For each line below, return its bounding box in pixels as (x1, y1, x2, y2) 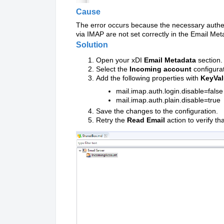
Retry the (96, 115, 127, 124)
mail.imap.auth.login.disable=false (116, 86, 223, 95)
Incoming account (129, 64, 191, 73)
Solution (76, 40, 108, 49)
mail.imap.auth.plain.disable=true (116, 95, 220, 104)
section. (196, 55, 222, 64)
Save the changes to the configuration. (96, 106, 218, 115)
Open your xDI (96, 55, 144, 64)
